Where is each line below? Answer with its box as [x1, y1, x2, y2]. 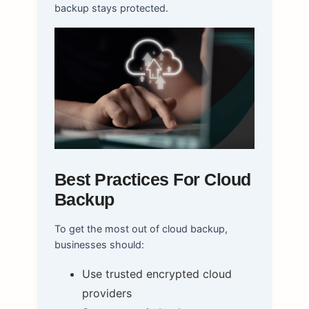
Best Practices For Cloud [54, 170, 251, 190]
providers [81, 286, 132, 301]
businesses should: [54, 239, 144, 251]
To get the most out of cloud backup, [54, 223, 228, 235]
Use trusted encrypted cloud [81, 267, 232, 281]
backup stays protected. [54, 1, 168, 14]
